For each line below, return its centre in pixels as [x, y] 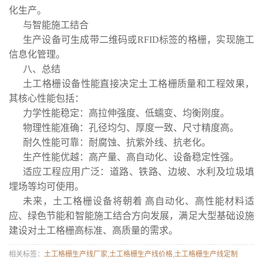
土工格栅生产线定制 [206, 254]
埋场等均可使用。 [46, 186]
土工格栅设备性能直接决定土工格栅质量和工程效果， [139, 84]
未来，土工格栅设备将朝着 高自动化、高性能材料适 [139, 201]
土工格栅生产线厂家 [76, 254]
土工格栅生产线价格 [141, 254]
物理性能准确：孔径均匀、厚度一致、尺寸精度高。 [131, 128]
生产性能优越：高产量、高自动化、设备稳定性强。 [131, 157]
